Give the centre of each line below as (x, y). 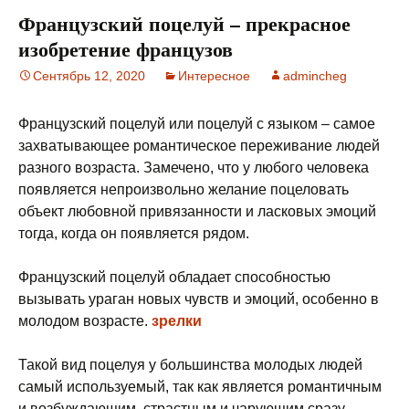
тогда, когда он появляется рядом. (134, 233)
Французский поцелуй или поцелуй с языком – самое (197, 124)
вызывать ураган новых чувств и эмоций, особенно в (199, 299)
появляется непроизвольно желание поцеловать (184, 189)
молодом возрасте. (85, 321)
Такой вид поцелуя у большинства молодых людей (190, 365)
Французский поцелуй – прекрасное (184, 23)
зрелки (177, 321)
